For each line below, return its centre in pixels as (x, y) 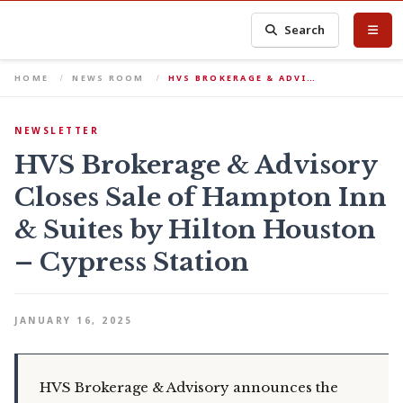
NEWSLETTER (57, 130)
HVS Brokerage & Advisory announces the (189, 387)
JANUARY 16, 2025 (73, 320)
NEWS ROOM (108, 78)
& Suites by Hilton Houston (195, 230)
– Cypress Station (132, 262)
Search (305, 30)
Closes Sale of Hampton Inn (201, 197)
